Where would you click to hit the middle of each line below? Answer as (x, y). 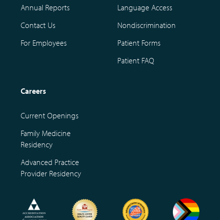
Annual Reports (45, 7)
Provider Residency (51, 173)
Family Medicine (46, 133)
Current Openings (50, 115)
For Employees (44, 42)
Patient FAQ (136, 61)
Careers (33, 91)
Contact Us (38, 25)
